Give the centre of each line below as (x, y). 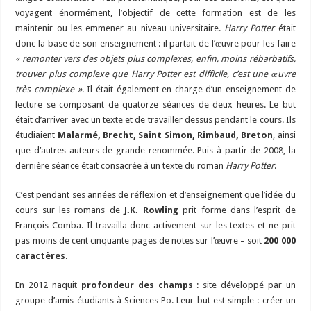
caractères (41, 256)
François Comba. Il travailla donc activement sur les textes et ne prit (155, 226)
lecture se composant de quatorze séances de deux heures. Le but (155, 105)
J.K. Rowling (151, 210)
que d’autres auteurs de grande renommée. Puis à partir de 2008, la (155, 151)
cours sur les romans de (70, 210)
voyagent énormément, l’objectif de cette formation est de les (155, 13)
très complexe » (49, 90)
